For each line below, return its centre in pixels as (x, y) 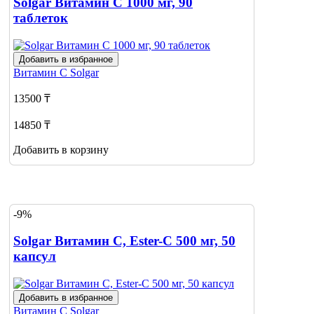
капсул (35, 257)
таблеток (41, 18)
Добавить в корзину (61, 149)
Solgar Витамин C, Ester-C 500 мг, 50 (124, 241)
